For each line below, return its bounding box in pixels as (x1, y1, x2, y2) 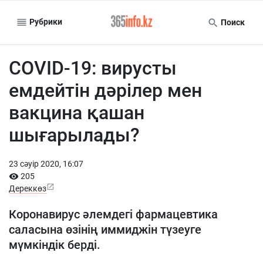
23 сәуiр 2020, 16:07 (9, 159, 83, 168)
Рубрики (28, 16, 62, 26)
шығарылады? (9, 124, 140, 146)
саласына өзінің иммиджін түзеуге (9, 222, 201, 237)
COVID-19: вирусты (9, 57, 177, 79)
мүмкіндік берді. (9, 238, 100, 252)
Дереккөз (9, 184, 46, 193)
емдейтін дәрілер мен (9, 79, 202, 102)
